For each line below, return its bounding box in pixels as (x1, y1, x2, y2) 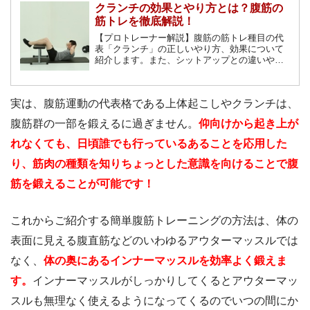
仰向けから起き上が (199, 118, 298, 130)
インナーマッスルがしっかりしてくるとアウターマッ (33, 275, 298, 287)
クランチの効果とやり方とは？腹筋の (94, 2, 283, 15)
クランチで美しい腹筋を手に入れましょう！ (94, 87, 275, 98)
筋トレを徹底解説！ (94, 15, 194, 28)
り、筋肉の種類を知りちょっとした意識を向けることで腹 (10, 158, 298, 170)
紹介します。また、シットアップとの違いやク (94, 54, 284, 65)
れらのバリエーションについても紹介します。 (94, 76, 284, 87)
